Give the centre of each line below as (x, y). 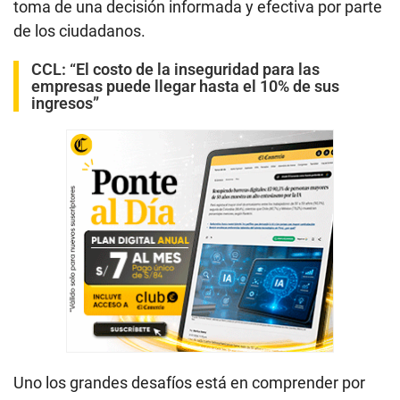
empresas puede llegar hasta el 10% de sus (185, 87)
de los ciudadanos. (79, 31)
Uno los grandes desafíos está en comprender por (189, 383)
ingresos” (65, 104)
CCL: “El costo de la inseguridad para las (175, 70)
